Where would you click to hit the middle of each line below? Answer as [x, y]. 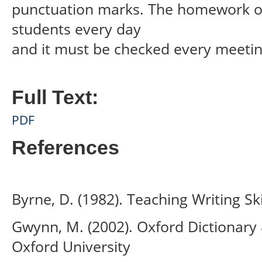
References [65, 147]
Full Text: [55, 97]
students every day [76, 28]
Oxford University [71, 246]
